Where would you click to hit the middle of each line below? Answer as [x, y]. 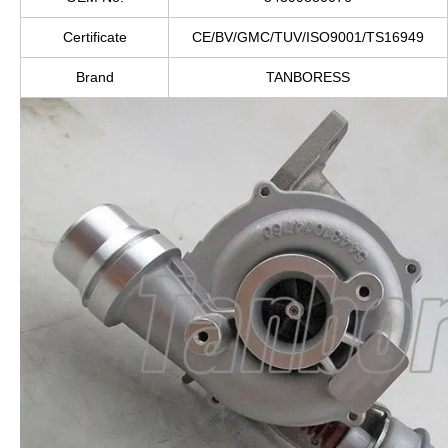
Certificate [94, 37]
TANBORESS [308, 77]
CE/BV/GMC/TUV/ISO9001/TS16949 [308, 37]
